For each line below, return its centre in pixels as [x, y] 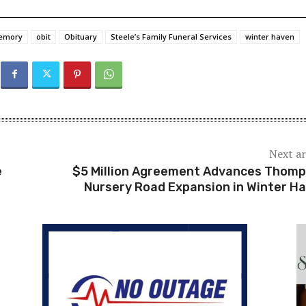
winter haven [270, 36]
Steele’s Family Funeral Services [171, 36]
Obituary [81, 36]
